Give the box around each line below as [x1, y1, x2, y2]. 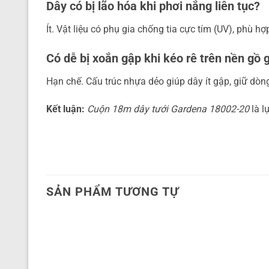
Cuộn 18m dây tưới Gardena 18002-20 [87, 103, 249, 115]
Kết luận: [46, 103, 85, 115]
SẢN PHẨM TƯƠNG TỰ [46, 184, 179, 199]
